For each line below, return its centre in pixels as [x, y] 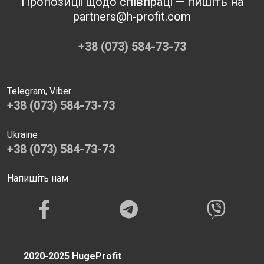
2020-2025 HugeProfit [72, 256]
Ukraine [22, 134]
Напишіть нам [38, 178]
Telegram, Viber [39, 91]
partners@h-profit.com [132, 16]
